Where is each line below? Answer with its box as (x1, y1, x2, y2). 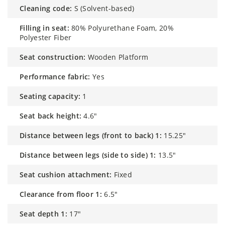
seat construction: (24, 52, 86, 62)
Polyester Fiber (20, 32, 72, 42)
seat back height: (24, 110, 82, 121)
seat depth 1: (24, 208, 67, 218)
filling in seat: (23, 23, 69, 33)
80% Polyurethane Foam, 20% (71, 23, 174, 33)
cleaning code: (24, 3, 72, 13)
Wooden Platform (87, 52, 149, 62)
